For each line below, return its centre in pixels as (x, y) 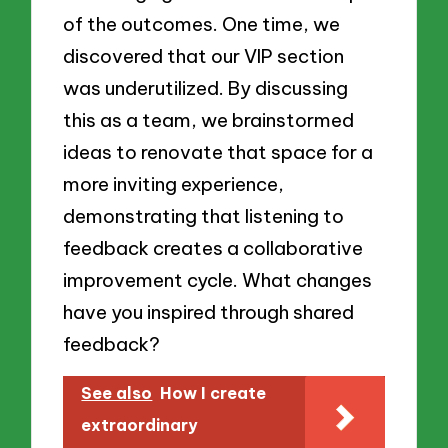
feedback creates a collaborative (213, 248)
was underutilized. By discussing (206, 88)
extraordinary (140, 424)
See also (117, 392)
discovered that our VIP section (204, 56)
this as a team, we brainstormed (209, 120)
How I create (213, 392)
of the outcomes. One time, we (202, 24)
